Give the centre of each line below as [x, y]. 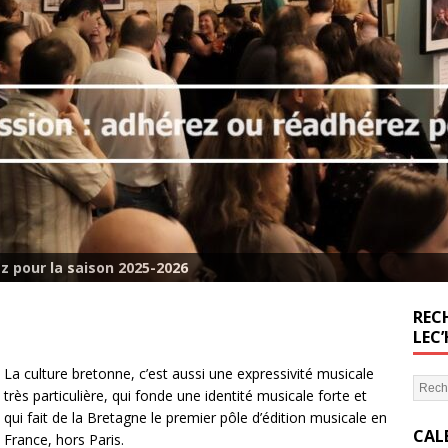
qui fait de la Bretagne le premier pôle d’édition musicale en [195, 417]
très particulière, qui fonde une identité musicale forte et [185, 395]
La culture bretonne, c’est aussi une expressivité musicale [189, 373]
